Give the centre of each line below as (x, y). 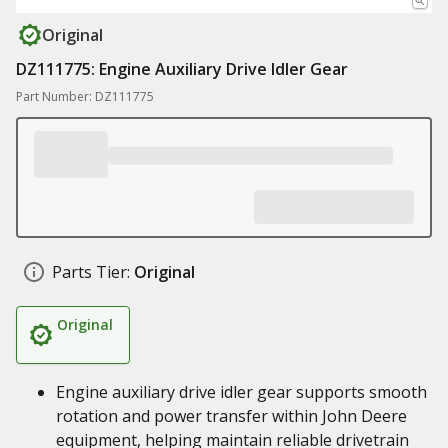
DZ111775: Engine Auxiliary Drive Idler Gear (182, 69)
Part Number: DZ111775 (85, 96)
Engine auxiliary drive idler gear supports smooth (241, 392)
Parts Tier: (91, 272)
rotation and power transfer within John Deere (231, 416)
